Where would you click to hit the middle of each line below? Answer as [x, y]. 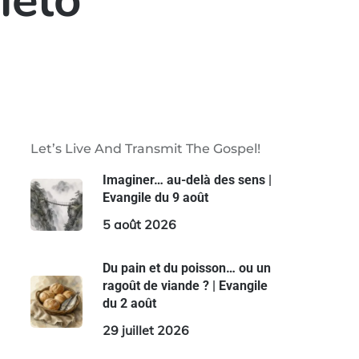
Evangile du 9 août [155, 198]
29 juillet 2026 [145, 330]
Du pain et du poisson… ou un [186, 268]
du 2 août [129, 303]
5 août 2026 [139, 224]
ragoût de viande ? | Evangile [185, 286]
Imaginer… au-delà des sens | [187, 180]
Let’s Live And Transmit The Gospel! [145, 149]
